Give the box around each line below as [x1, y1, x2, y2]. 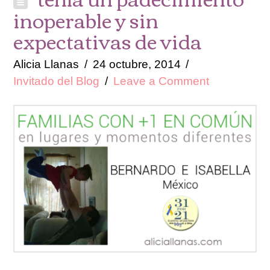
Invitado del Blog [13, 74, 100, 87]
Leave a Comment [113, 74, 209, 87]
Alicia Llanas [13, 57, 80, 71]
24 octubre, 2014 [92, 57, 181, 71]
